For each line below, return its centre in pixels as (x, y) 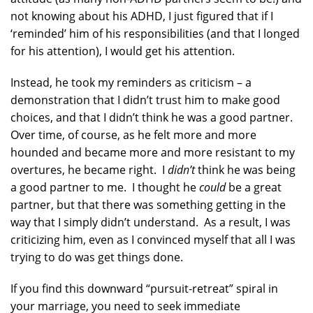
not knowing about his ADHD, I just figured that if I (142, 16)
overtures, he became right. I (89, 170)
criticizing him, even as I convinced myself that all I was (153, 240)
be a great (254, 187)
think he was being (245, 170)
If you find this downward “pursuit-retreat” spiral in (144, 289)
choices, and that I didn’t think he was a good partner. (153, 117)
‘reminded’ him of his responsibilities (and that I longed (155, 34)
